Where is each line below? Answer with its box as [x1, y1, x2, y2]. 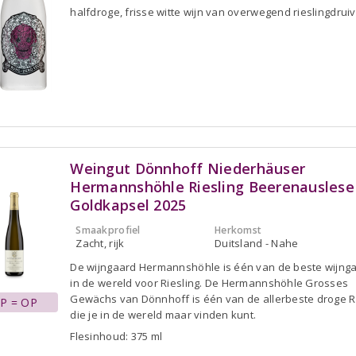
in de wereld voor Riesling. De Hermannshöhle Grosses [70, 275, 349, 290]
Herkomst [215, 222, 262, 237]
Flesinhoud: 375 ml [70, 328, 163, 343]
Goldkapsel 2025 [70, 195, 187, 215]
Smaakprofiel [75, 222, 141, 237]
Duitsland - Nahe [215, 235, 299, 250]
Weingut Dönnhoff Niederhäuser [70, 158, 306, 178]
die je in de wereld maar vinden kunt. [70, 307, 257, 322]
